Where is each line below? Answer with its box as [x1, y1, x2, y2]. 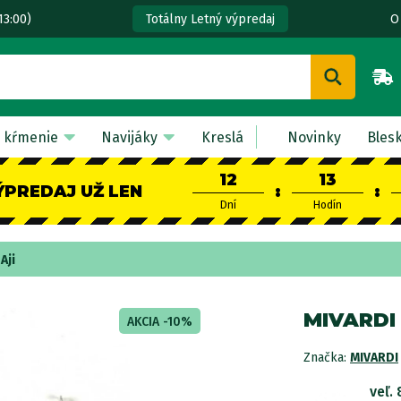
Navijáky [101, 128, 158, 146]
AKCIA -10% [127, 314, 192, 329]
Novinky [286, 128, 341, 146]
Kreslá [200, 128, 243, 146]
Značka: [303, 350, 350, 365]
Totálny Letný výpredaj [145, 12, 275, 27]
